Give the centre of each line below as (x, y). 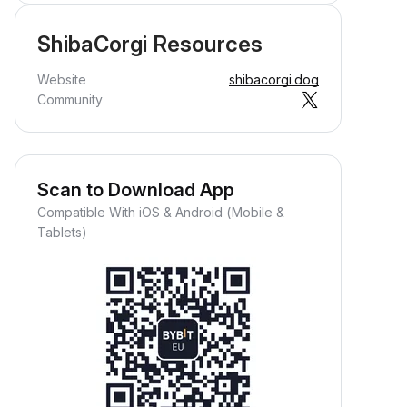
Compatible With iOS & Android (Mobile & (161, 212)
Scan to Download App (136, 190)
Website (62, 79)
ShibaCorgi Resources (150, 44)
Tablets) (62, 232)
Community (70, 99)
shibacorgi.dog (274, 79)
